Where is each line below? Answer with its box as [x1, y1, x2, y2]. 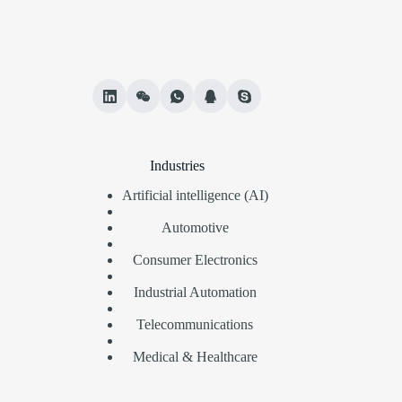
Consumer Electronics [132, 251, 258, 267]
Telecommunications [136, 316, 254, 332]
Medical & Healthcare [132, 348, 258, 364]
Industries [149, 157, 205, 173]
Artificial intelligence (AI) [121, 187, 268, 203]
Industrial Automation [133, 284, 257, 300]
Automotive [161, 219, 229, 235]
